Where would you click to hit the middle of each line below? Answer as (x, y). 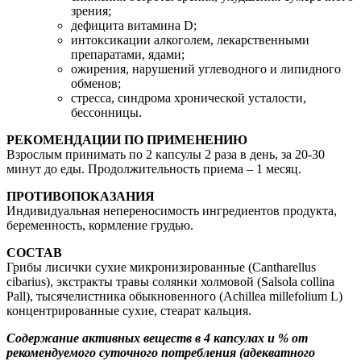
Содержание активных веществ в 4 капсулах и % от (157, 338)
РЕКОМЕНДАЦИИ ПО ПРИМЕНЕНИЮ (127, 139)
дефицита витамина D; (134, 25)
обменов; (96, 83)
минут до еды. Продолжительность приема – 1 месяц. (154, 168)
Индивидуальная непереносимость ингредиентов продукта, (172, 210)
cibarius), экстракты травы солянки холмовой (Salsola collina (170, 281)
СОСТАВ (34, 252)
